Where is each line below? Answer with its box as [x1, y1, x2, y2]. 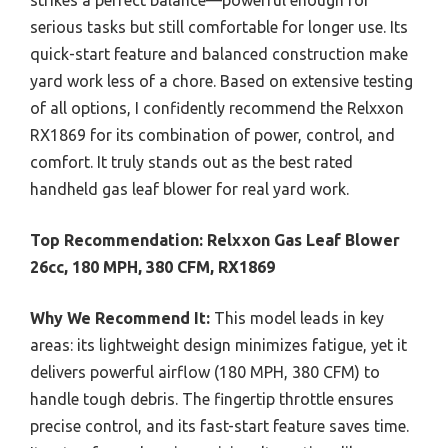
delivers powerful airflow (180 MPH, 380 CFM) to [30, 362, 380, 381]
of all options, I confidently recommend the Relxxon [30, 98, 404, 117]
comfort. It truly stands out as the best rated [30, 152, 353, 171]
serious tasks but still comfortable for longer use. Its [30, 17, 408, 36]
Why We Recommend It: [30, 308, 210, 327]
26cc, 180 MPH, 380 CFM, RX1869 [30, 257, 275, 276]
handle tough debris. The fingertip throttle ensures [30, 389, 394, 408]
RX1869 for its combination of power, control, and [30, 125, 395, 144]
